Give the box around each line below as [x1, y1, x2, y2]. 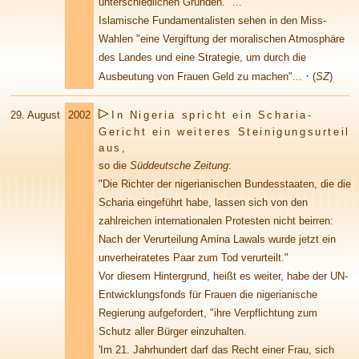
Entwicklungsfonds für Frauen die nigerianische [99, 288, 317, 301]
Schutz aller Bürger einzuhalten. [99, 325, 247, 337]
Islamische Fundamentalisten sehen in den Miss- [99, 14, 326, 26]
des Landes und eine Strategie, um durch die [99, 51, 306, 63]
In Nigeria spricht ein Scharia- [111, 109, 313, 121]
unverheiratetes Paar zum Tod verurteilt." [99, 252, 288, 264]
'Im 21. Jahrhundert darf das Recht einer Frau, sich [99, 344, 334, 356]
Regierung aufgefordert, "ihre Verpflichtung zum [99, 307, 317, 319]
